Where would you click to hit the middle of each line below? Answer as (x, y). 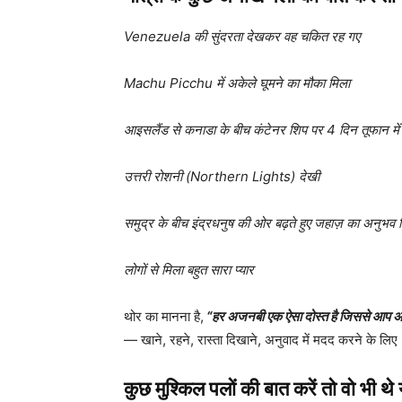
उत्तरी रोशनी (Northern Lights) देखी (222, 177)
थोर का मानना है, (164, 317)
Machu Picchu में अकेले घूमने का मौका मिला (237, 83)
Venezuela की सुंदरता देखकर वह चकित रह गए (242, 37)
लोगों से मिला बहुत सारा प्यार (189, 270)
